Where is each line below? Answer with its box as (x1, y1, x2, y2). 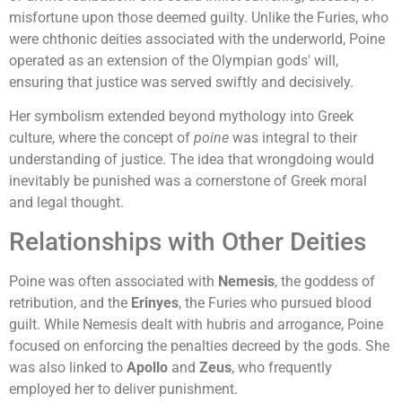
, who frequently (232, 358, 332, 376)
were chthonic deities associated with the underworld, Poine (9, 30, 385, 48)
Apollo (127, 358, 168, 376)
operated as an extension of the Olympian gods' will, (9, 51, 338, 69)
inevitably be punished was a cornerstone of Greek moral (9, 172, 367, 190)
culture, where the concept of (9, 129, 194, 147)
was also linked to (9, 358, 127, 376)
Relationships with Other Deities (9, 226, 366, 257)
